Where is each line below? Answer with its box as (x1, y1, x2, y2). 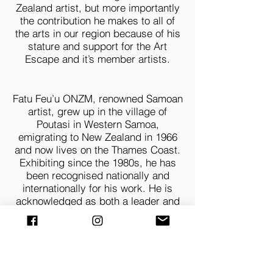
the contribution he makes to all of (20, 14, 175, 27)
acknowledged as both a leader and (15, 194, 180, 207)
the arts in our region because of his (15, 27, 180, 40)
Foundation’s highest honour (13, 258, 144, 271)
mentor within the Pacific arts (31, 207, 164, 220)
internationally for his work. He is (23, 182, 172, 194)
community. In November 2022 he (21, 233, 174, 246)
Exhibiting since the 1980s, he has (19, 156, 176, 169)
